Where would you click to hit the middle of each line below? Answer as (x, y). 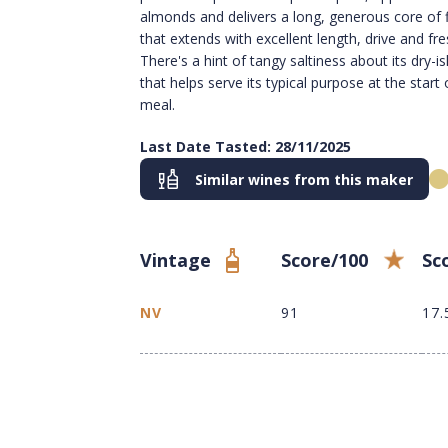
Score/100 (324, 260)
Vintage (175, 260)
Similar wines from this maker (304, 179)
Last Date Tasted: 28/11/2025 (245, 147)
